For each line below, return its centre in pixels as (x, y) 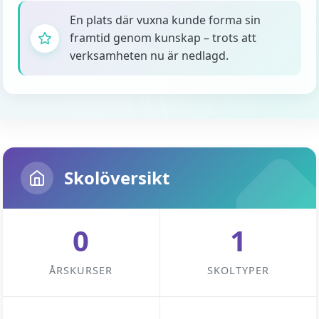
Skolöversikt (117, 178)
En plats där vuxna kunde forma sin (165, 20)
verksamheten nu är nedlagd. (149, 56)
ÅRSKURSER (81, 270)
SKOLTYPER (238, 270)
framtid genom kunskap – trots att (163, 38)
